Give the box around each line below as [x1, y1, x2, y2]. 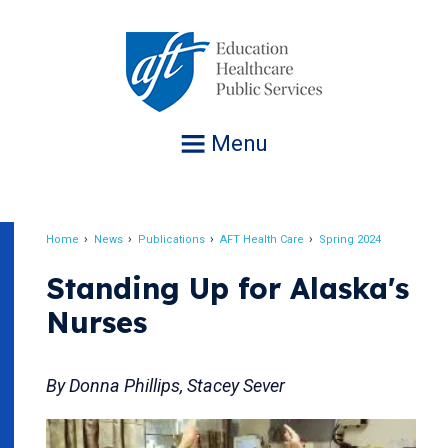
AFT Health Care [220, 233, 304, 246]
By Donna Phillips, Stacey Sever [46, 375, 285, 396]
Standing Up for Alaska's [46, 270, 409, 306]
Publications [138, 233, 205, 246]
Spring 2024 [319, 233, 381, 246]
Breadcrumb [46, 243, 189, 272]
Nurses [46, 304, 147, 340]
